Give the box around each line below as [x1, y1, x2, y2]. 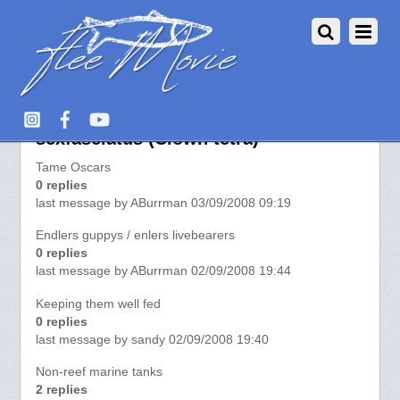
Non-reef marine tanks [35, 365, 162, 379]
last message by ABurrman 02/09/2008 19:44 [35, 264, 291, 279]
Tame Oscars [35, 161, 111, 175]
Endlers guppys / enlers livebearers [35, 229, 235, 243]
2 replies [35, 383, 87, 397]
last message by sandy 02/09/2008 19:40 [35, 332, 269, 346]
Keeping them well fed [35, 296, 161, 311]
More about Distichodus [58, 105, 262, 126]
